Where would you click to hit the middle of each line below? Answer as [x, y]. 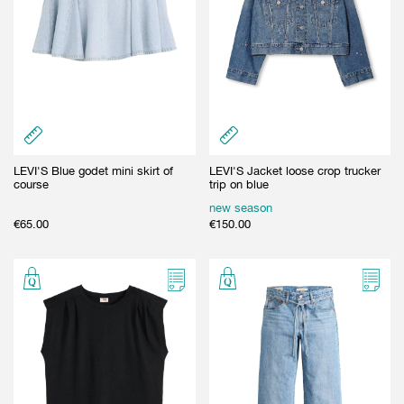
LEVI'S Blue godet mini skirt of [93, 170]
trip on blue [239, 184]
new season [240, 207]
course [31, 184]
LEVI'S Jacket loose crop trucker [294, 170]
